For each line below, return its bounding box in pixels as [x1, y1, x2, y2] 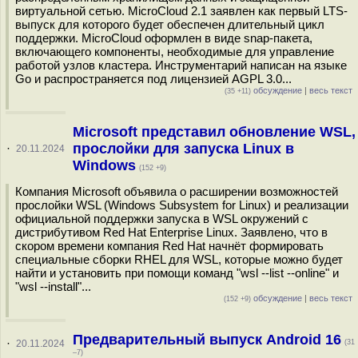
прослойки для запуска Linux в [72, 141, 294, 157]
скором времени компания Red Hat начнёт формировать [15, 239, 324, 253]
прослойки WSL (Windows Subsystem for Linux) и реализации [15, 198, 348, 212]
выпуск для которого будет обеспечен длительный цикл [15, 18, 324, 31]
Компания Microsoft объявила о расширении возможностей [15, 185, 338, 198]
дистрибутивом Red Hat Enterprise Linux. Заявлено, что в [15, 225, 328, 239]
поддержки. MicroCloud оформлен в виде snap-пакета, [15, 31, 312, 45]
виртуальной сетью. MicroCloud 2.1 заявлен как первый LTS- [15, 4, 348, 18]
